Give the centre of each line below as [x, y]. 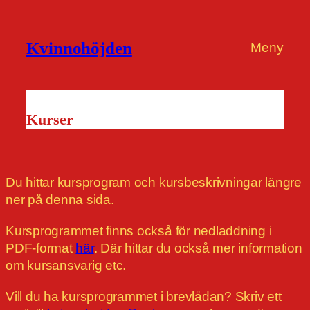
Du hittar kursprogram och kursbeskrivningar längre [154, 183]
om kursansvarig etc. [66, 266]
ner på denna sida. [60, 200]
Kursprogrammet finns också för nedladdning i [139, 231]
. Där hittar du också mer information [198, 248]
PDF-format [41, 248]
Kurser [50, 120]
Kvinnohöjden [79, 48]
